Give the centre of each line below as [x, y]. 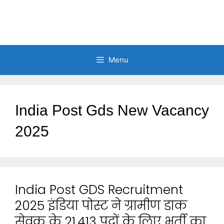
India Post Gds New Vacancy [112, 110]
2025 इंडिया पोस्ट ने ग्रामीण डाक [101, 206]
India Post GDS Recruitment [99, 190]
